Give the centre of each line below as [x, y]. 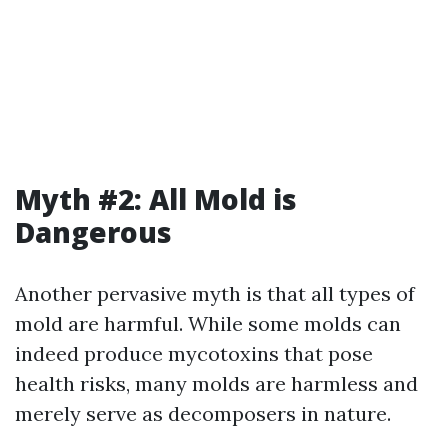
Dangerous [93, 232]
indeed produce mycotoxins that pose [194, 353]
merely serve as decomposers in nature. [203, 413]
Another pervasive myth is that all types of [215, 293]
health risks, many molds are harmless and [216, 383]
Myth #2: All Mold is [156, 199]
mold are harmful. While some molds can [208, 323]
